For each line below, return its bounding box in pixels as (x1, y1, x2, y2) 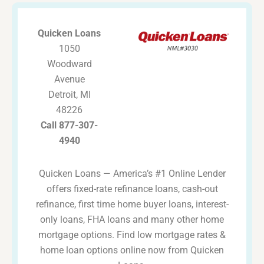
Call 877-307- (41, 120, 98, 131)
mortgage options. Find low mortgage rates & (38, 229, 226, 241)
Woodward (47, 58, 92, 70)
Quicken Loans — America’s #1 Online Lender (38, 168, 226, 180)
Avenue (54, 74, 85, 85)
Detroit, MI (48, 89, 91, 101)
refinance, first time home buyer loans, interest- (35, 199, 229, 210)
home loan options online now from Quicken (40, 245, 224, 256)
